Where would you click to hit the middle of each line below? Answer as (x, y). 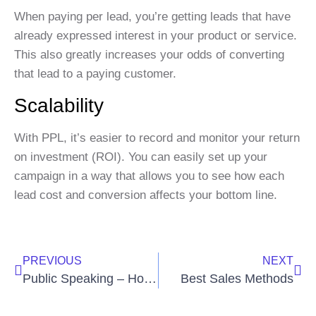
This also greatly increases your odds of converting (149, 55)
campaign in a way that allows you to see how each (149, 176)
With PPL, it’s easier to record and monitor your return (157, 138)
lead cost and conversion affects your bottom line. (146, 195)
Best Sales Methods (237, 279)
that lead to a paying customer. (95, 74)
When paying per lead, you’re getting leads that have (152, 17)
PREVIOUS (52, 261)
